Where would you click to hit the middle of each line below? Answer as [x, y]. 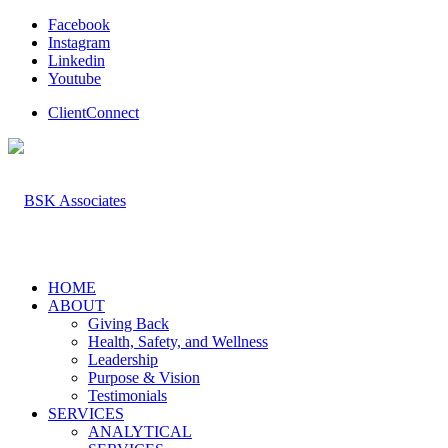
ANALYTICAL [140, 431]
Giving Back [128, 323]
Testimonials [127, 395]
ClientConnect [93, 112]
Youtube [74, 78]
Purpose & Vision [144, 377]
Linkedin [76, 60]
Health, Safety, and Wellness [178, 341]
